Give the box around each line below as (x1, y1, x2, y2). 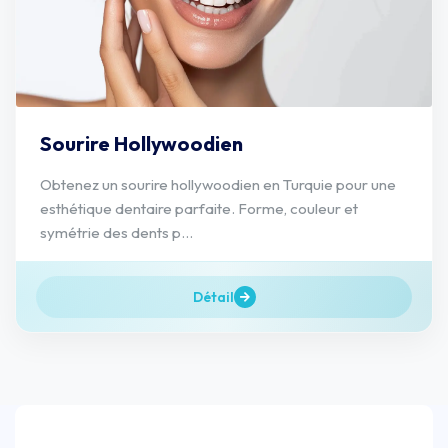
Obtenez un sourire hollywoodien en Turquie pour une (40, 174, 396, 194)
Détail (192, 287, 234, 306)
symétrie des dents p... (40, 222, 193, 242)
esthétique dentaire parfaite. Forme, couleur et (40, 198, 358, 218)
